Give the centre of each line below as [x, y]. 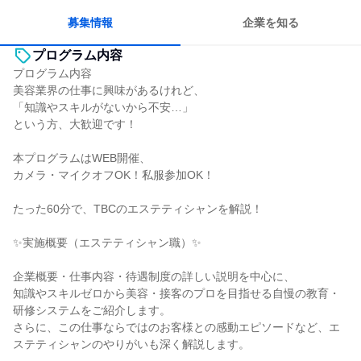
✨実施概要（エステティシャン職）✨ [107, 243]
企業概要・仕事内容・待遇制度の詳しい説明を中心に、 [154, 276]
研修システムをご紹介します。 [92, 310]
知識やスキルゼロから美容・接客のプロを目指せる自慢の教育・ [176, 293]
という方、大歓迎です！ [75, 124]
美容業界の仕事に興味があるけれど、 [109, 90]
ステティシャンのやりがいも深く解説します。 [131, 344]
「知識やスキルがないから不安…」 [103, 107]
